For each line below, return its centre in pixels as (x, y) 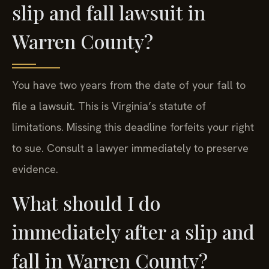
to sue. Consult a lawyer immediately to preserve (130, 148)
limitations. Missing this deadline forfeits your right (133, 127)
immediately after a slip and (133, 231)
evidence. (35, 169)
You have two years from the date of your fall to (129, 85)
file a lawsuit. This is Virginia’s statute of (109, 106)
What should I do (86, 202)
